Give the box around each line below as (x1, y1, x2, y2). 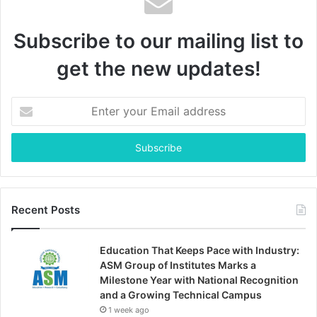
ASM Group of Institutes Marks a (100, 258, 256, 271)
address (11, 142, 46, 154)
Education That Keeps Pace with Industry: (100, 243, 299, 256)
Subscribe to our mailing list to (13, 28, 304, 53)
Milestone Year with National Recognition (100, 273, 299, 286)
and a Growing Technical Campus (100, 288, 262, 301)
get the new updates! (56, 56, 261, 81)
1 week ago (108, 304, 149, 315)
